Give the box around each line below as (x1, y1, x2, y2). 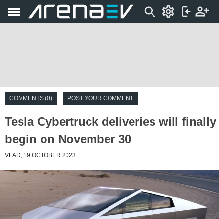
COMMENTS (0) (9, 95, 52, 102)
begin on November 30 (5, 132, 131, 146)
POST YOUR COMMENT (67, 95, 133, 102)
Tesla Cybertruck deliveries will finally (5, 115, 216, 128)
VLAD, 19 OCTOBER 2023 (5, 152, 76, 159)
